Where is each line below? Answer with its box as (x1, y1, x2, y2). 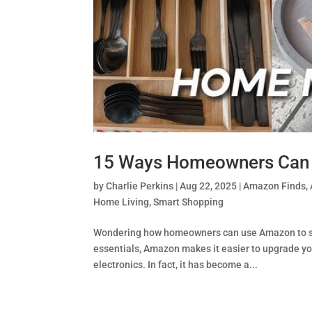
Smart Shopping (153, 196, 224, 208)
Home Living (93, 196, 150, 208)
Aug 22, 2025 (180, 180, 237, 192)
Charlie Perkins (106, 180, 174, 192)
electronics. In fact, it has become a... (93, 259, 258, 271)
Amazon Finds (243, 180, 306, 192)
